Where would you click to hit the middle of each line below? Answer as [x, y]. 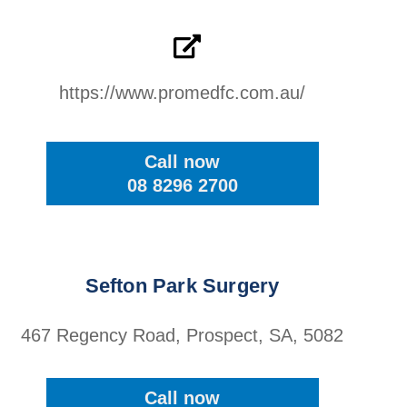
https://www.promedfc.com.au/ [182, 93]
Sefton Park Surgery [182, 286]
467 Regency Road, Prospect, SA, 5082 [182, 335]
